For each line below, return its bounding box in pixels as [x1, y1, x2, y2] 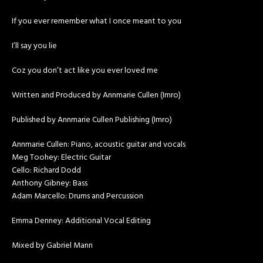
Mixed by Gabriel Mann [12, 239, 93, 252]
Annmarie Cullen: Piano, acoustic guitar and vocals [12, 138, 186, 151]
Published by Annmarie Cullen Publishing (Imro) [12, 113, 172, 127]
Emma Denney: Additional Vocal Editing [12, 214, 151, 228]
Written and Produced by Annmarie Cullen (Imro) [12, 89, 181, 102]
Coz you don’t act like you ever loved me [12, 64, 158, 77]
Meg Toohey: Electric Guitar [12, 151, 111, 164]
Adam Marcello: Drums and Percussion [12, 190, 143, 203]
